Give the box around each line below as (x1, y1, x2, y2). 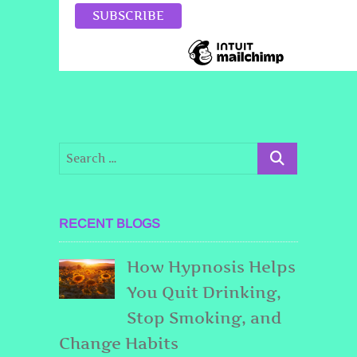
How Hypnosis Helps (127, 257, 296, 277)
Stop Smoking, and (127, 308, 282, 328)
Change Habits (59, 333, 178, 353)
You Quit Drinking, (127, 282, 281, 302)
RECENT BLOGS (59, 216, 160, 230)
